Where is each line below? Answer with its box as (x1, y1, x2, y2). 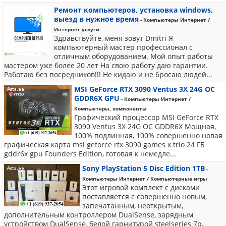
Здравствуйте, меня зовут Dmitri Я (54, 33, 173, 43)
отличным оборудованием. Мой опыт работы (54, 51, 213, 61)
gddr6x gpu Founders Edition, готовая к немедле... (4, 149, 176, 158)
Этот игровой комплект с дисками (82, 183, 200, 192)
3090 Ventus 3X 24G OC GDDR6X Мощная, (74, 122, 216, 131)
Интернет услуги (54, 26, 99, 33)
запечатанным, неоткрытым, (82, 201, 183, 210)
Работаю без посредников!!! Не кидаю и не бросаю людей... (4, 70, 212, 79)
